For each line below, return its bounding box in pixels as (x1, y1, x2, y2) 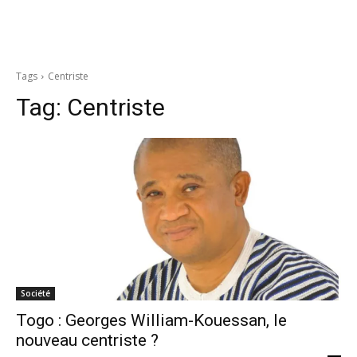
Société (21, 288, 50, 299)
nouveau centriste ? (16, 331, 159, 350)
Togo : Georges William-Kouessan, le (16, 311, 287, 330)
